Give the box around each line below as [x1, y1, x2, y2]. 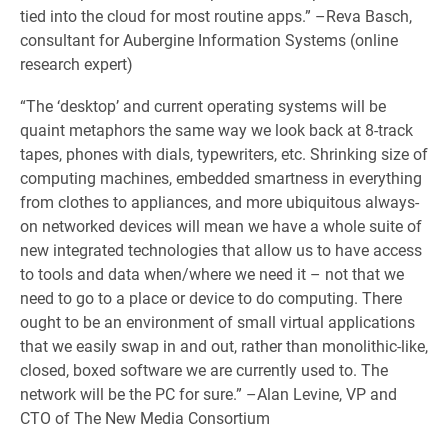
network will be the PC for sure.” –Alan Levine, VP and [20, 383, 397, 404]
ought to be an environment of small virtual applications [20, 311, 415, 332]
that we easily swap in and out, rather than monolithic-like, [20, 335, 428, 356]
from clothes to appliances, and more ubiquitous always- [20, 191, 419, 212]
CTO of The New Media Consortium [20, 407, 270, 428]
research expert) [20, 53, 133, 74]
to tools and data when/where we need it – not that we [20, 263, 404, 284]
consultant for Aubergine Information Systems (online [20, 29, 398, 50]
